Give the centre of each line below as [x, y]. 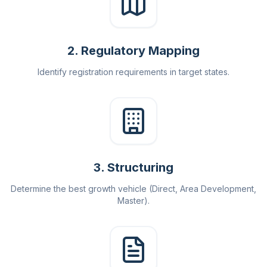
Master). [133, 201]
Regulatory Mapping [140, 51]
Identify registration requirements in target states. [133, 72]
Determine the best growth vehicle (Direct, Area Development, [133, 189]
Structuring [140, 167]
